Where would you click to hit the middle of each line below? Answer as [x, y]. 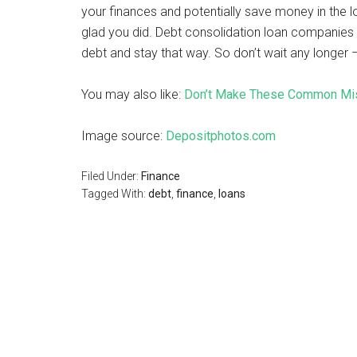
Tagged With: [115, 194]
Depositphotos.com [221, 136]
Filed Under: [111, 176]
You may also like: [133, 94]
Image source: [124, 136]
